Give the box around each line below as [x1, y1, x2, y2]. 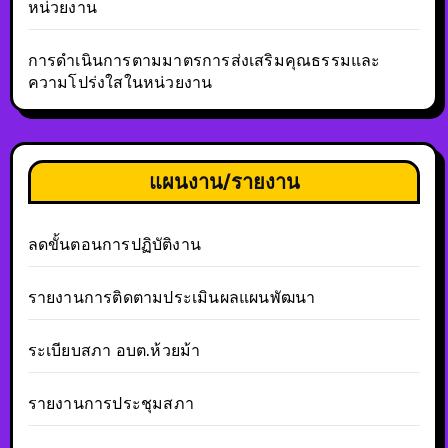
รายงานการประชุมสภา [27, 394, 194, 414]
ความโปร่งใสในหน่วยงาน [27, 73, 213, 93]
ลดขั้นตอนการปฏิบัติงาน [27, 235, 201, 255]
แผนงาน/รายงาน [148, 169, 300, 195]
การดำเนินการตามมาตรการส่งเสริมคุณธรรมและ [27, 51, 381, 71]
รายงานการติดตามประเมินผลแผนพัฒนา [27, 288, 316, 308]
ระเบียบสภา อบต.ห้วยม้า [27, 341, 201, 361]
